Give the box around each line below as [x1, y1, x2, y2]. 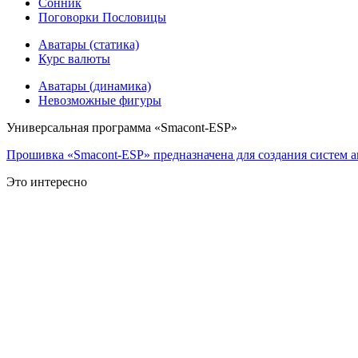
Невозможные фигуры [38, 93, 161, 108]
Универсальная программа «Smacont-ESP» [6, 121, 237, 135]
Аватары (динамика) [38, 79, 151, 93]
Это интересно [6, 175, 87, 189]
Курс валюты [38, 52, 110, 66]
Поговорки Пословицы [38, 10, 166, 25]
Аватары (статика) [38, 38, 139, 52]
